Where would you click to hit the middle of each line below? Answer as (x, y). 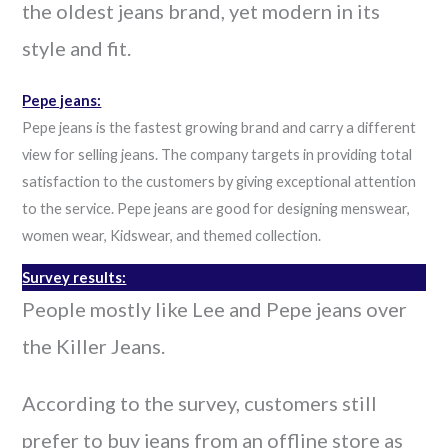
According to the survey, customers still (200, 402)
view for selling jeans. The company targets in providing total (217, 154)
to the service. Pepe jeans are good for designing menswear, (216, 208)
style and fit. (77, 48)
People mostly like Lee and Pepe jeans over (215, 308)
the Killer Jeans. (94, 345)
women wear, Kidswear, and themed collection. (172, 235)
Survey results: (74, 277)
